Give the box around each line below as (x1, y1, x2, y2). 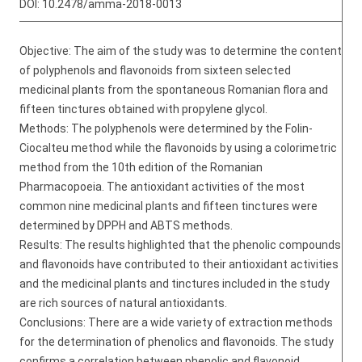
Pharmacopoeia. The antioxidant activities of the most (19, 180, 305, 193)
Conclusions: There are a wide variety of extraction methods (19, 316, 333, 329)
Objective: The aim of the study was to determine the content (19, 44, 342, 57)
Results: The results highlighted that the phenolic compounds (19, 238, 341, 251)
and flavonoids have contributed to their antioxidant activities (19, 258, 339, 271)
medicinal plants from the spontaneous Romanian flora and (19, 83, 328, 96)
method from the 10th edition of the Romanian (19, 161, 263, 174)
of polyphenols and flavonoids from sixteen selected (19, 64, 291, 77)
